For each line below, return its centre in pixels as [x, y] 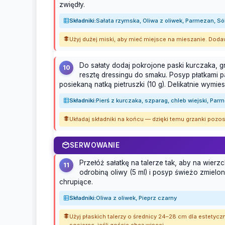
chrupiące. [76, 182]
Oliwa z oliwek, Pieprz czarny [136, 198]
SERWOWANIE [95, 145]
